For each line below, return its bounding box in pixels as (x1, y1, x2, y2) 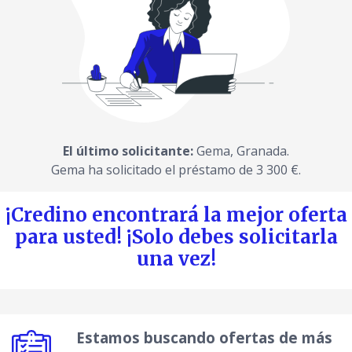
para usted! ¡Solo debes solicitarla (14, 225, 338, 250)
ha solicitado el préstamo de (85, 161, 256, 179)
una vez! (136, 247, 216, 272)
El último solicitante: (63, 142, 193, 160)
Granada (236, 142, 287, 160)
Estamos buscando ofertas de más (76, 328, 332, 349)
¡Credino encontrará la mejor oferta (5, 203, 347, 228)
